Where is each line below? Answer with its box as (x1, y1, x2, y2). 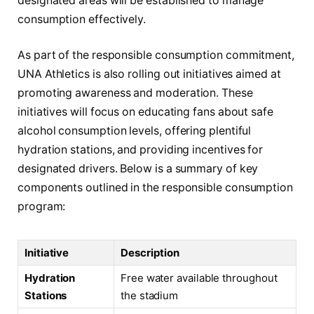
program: (18, 200, 66, 214)
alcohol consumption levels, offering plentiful (18, 124, 252, 138)
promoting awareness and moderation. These (18, 86, 253, 100)
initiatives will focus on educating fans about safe (18, 105, 273, 119)
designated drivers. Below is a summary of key (18, 162, 259, 176)
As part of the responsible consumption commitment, (18, 48, 295, 62)
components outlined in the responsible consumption (18, 181, 294, 195)
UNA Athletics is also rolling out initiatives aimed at (18, 67, 281, 81)
